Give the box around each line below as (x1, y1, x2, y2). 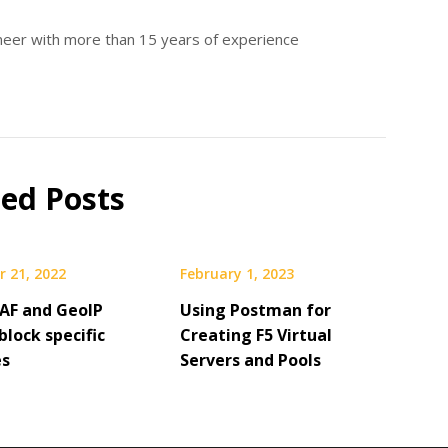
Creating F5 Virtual (179, 323, 332, 346)
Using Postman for (179, 298, 331, 321)
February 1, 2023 (179, 263, 294, 283)
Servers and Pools (179, 348, 321, 371)
